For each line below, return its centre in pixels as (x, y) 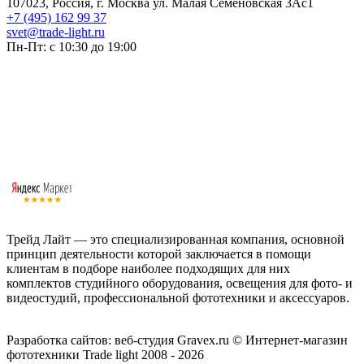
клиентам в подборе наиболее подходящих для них (148, 269)
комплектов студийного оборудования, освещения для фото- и (180, 284)
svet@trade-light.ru (56, 32)
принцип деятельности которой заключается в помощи (159, 254)
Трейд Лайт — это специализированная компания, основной (175, 240)
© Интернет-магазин (288, 340)
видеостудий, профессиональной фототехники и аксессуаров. (178, 298)
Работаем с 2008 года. (67, 313)
